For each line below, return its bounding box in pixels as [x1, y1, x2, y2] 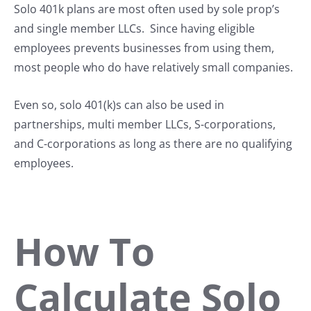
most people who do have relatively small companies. [14, 60, 293, 76]
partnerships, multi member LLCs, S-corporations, [14, 117, 276, 133]
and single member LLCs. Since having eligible [14, 21, 255, 37]
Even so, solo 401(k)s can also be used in [14, 97, 224, 113]
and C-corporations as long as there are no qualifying [14, 136, 292, 152]
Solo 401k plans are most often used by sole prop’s [14, 1, 280, 17]
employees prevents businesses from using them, [14, 40, 274, 56]
